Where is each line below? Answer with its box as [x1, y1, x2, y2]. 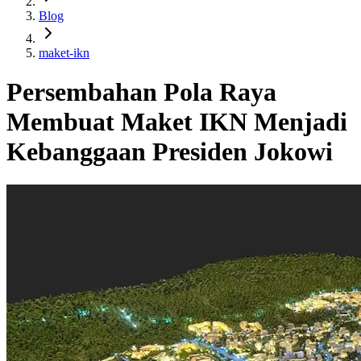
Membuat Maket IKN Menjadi [6, 107, 347, 137]
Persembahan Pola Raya [6, 77, 276, 107]
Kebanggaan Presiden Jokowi [6, 137, 333, 167]
